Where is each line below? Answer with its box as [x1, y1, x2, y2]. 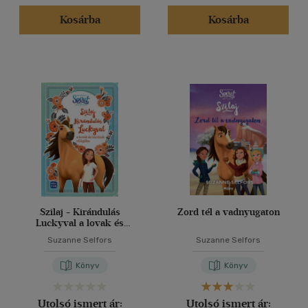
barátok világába [43, 228, 117, 240]
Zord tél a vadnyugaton [177, 206, 280, 218]
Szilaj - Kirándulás [39, 206, 120, 218]
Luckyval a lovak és [36, 217, 124, 229]
